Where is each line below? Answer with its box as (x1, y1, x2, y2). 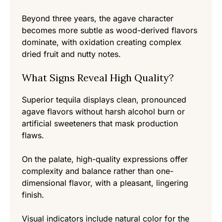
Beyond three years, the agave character (22, 13, 173, 24)
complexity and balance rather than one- (22, 166, 173, 176)
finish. (22, 190, 44, 200)
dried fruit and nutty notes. (22, 49, 121, 59)
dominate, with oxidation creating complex (22, 37, 181, 48)
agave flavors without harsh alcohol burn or (22, 107, 185, 117)
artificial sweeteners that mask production (22, 118, 178, 129)
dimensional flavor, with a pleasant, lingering (22, 178, 188, 188)
